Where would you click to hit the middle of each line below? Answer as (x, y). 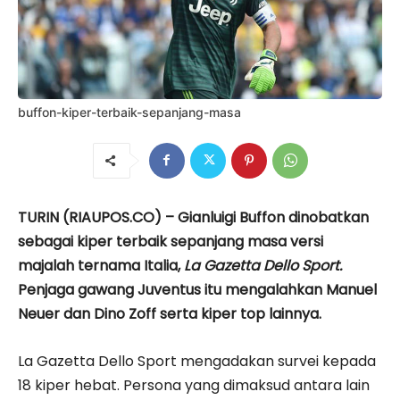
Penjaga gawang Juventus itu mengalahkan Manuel (197, 289)
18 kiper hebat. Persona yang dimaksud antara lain (194, 385)
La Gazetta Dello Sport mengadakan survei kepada (197, 361)
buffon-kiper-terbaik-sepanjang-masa (129, 112)
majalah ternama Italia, (101, 265)
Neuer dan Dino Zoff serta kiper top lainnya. (171, 313)
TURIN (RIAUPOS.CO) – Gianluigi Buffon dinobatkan (193, 217)
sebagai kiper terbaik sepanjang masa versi (171, 241)
